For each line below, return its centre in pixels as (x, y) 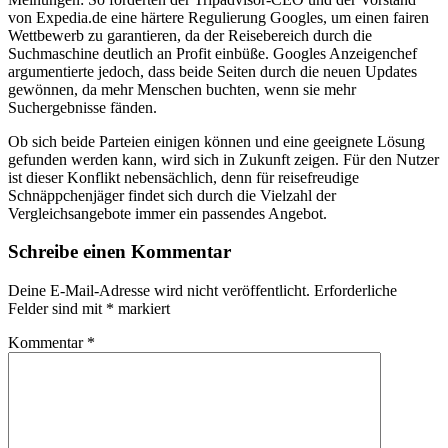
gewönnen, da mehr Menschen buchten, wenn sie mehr (182, 89)
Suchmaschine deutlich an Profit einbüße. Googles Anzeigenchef (212, 53)
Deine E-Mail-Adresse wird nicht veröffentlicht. (159, 291)
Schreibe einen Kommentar (119, 252)
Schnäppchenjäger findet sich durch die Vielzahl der (172, 195)
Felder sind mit (57, 309)
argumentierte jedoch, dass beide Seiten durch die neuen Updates (212, 71)
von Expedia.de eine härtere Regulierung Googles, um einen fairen (218, 17)
